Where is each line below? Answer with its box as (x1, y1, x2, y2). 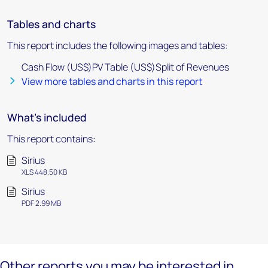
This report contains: (7, 132, 96, 145)
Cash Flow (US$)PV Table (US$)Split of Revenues (22, 60, 229, 74)
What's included (7, 110, 87, 124)
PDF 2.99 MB (22, 198, 61, 208)
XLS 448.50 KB (22, 167, 67, 177)
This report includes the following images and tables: (7, 39, 228, 52)
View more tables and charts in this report (22, 75, 202, 88)
